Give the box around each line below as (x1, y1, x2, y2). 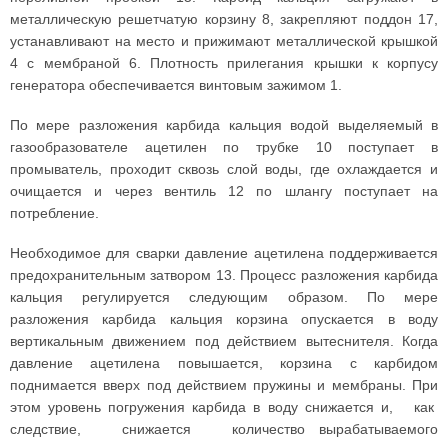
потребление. (10, 205, 99, 221)
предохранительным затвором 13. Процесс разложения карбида (10, 267, 438, 283)
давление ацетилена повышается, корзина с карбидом (10, 355, 438, 371)
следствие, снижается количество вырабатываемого (10, 421, 438, 437)
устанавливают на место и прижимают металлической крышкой (10, 33, 438, 49)
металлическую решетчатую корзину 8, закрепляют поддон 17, (10, 11, 438, 27)
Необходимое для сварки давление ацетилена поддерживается (10, 245, 438, 261)
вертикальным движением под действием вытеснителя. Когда (10, 333, 438, 349)
